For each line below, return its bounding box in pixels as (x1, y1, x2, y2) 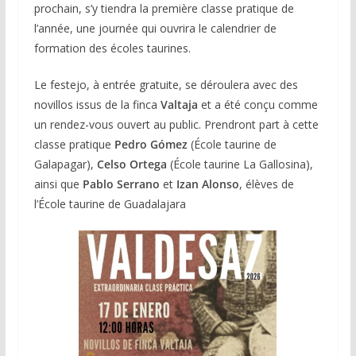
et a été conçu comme (197, 97, 318, 113)
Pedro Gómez (114, 137, 191, 153)
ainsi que (33, 176, 83, 192)
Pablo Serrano (82, 176, 160, 192)
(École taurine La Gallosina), (166, 157, 313, 172)
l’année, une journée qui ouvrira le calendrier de (33, 21, 277, 37)
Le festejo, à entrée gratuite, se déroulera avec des (33, 77, 298, 93)
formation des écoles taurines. (33, 41, 191, 56)
